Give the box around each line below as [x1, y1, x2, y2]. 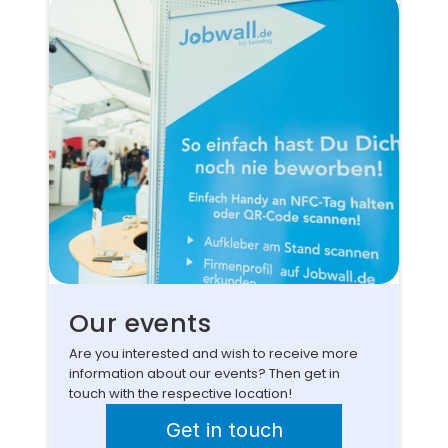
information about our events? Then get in [69, 364, 340, 383]
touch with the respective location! [69, 384, 292, 403]
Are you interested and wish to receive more [69, 344, 358, 363]
